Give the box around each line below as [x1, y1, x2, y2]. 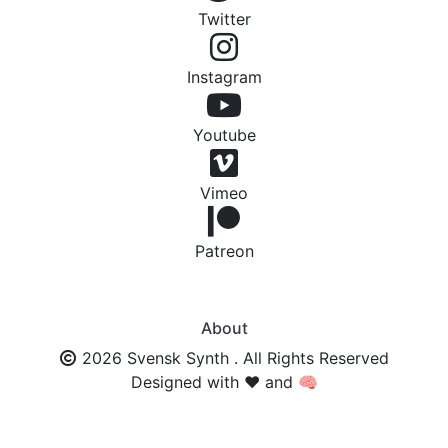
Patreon [194, 241, 254, 261]
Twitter [197, 9, 251, 29]
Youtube [192, 125, 256, 145]
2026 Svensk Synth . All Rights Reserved [76, 348, 389, 368]
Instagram [186, 67, 262, 87]
